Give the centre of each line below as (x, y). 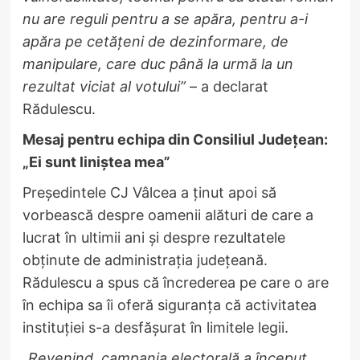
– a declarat (227, 86)
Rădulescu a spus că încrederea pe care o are (175, 282)
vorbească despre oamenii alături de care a (168, 215)
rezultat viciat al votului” (104, 86)
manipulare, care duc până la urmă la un (157, 63)
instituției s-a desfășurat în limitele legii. (155, 327)
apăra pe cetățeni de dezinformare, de (155, 41)
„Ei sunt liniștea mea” (96, 162)
